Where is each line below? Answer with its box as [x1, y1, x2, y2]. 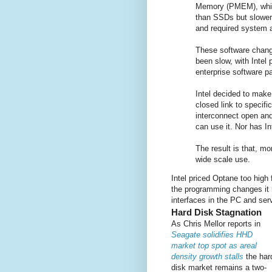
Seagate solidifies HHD [171, 230, 253, 240]
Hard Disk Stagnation [171, 207, 262, 218]
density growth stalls [171, 252, 243, 262]
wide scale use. [195, 155, 250, 165]
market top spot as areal [171, 241, 257, 251]
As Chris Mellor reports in [171, 219, 260, 229]
